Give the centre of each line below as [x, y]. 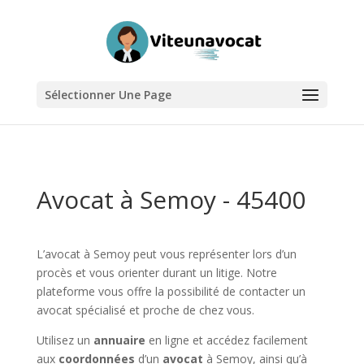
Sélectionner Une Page [108, 95]
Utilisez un [65, 340]
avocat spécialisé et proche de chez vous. [145, 310]
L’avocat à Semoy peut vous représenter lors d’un [166, 254]
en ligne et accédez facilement [226, 340]
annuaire [119, 340]
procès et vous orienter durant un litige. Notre [156, 273]
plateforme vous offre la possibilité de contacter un [171, 291]
